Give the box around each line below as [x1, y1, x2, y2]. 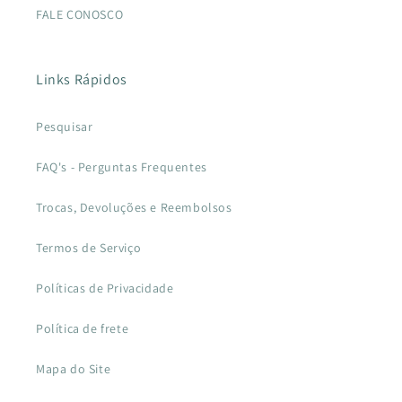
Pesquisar [36, 118, 93, 135]
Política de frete [36, 319, 129, 336]
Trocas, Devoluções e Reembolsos [36, 198, 232, 215]
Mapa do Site [36, 360, 111, 377]
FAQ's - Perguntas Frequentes [36, 158, 207, 175]
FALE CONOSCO [36, 5, 124, 22]
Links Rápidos [36, 69, 127, 89]
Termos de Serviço [36, 239, 142, 256]
